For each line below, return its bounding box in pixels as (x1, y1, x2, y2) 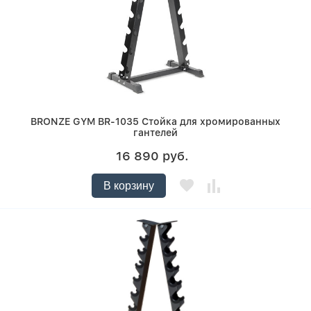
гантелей (133, 127, 178, 139)
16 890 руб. (115, 149, 189, 164)
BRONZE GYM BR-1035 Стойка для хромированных (31, 116, 280, 128)
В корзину (103, 180, 154, 192)
